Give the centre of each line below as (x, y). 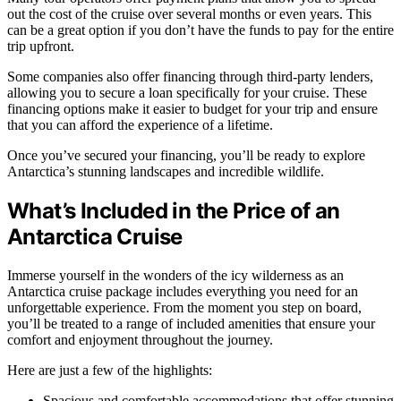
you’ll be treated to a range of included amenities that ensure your (191, 323)
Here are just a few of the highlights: (110, 370)
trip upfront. (41, 46)
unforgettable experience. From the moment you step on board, (184, 307)
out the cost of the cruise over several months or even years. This (189, 13)
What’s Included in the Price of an (174, 210)
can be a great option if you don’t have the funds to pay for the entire (200, 30)
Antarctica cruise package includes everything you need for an (183, 291)
